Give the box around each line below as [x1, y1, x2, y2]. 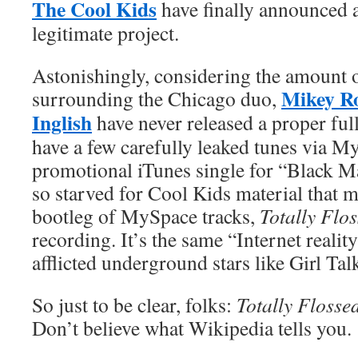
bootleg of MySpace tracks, [32, 202, 260, 229]
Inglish [32, 107, 92, 137]
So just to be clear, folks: [32, 291, 237, 318]
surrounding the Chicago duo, [32, 85, 281, 112]
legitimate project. [32, 19, 179, 46]
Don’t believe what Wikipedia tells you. [32, 314, 352, 341]
